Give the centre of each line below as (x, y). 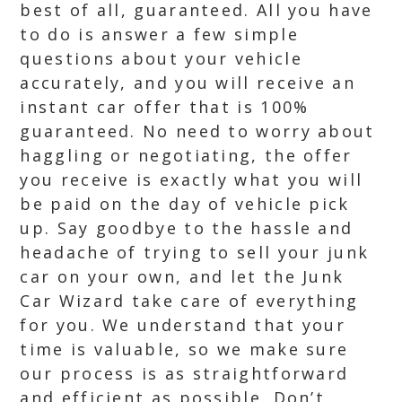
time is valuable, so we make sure (184, 349)
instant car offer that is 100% (165, 107)
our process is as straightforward (184, 373)
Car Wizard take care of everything (189, 301)
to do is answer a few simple (159, 34)
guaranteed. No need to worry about (197, 131)
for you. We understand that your (183, 325)
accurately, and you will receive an (188, 83)
